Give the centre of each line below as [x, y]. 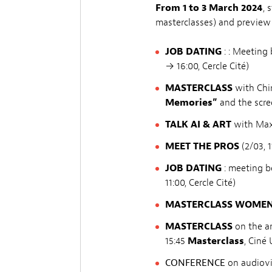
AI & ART [211, 124]
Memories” [191, 102]
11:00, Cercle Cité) [200, 182]
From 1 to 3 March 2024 [209, 8]
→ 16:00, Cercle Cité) [207, 66]
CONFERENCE [196, 263]
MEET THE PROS [202, 146]
